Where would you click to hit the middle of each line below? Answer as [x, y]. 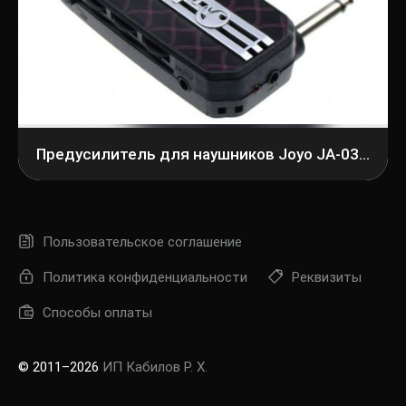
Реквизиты [327, 277]
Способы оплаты [97, 313]
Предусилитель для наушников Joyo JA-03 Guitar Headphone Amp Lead [364, 154]
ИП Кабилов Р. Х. [155, 367]
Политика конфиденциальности [145, 277]
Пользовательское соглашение [142, 242]
